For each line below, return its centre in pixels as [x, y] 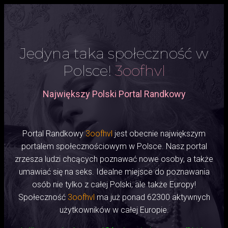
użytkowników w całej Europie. [114, 210]
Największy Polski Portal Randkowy [114, 94]
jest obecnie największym [159, 134]
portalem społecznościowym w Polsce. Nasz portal [114, 146]
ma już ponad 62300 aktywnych [152, 197]
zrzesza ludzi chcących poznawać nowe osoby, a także [114, 159]
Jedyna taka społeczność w [114, 53]
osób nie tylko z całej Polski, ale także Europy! [114, 184]
